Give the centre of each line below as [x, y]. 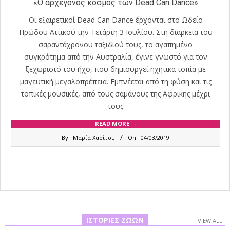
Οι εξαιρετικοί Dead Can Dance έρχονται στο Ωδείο [116, 20]
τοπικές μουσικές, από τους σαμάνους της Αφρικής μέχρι [116, 93]
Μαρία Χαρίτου [94, 137]
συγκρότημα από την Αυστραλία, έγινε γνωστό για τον [116, 56]
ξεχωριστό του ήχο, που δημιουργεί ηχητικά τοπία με [116, 69]
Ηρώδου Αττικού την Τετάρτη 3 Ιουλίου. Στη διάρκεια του [116, 32]
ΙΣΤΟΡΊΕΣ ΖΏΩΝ [115, 220]
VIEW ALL [210, 221]
